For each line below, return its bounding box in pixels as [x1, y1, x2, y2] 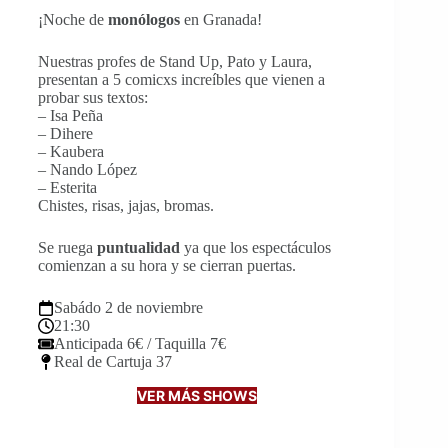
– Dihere [38, 124, 93, 142]
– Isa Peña [38, 106, 103, 124]
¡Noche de [38, 10, 108, 28]
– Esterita [38, 178, 97, 196]
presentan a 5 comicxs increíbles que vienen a [38, 70, 325, 88]
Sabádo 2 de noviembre [54, 298, 203, 316]
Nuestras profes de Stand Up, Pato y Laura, [38, 52, 312, 70]
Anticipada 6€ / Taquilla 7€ [54, 334, 226, 352]
